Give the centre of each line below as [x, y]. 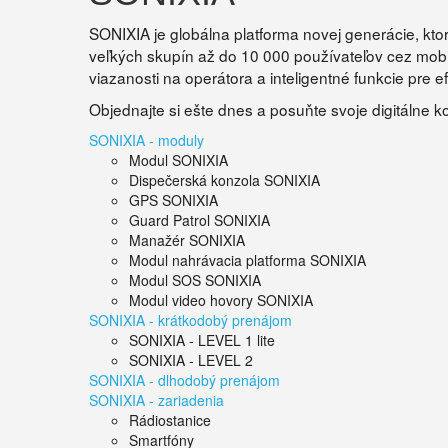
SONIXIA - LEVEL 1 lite [202, 340]
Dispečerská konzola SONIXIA [224, 180]
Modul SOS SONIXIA [195, 280]
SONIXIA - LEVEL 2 [191, 360]
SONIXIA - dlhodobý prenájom [184, 380]
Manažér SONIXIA [187, 240]
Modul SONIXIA [178, 160]
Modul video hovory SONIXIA [221, 300]
